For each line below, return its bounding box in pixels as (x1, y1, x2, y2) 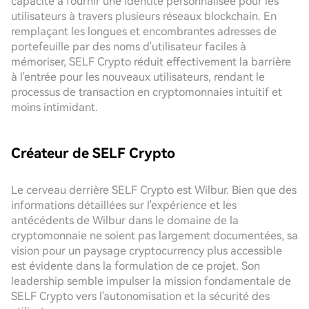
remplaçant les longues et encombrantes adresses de (11, 25, 277, 38)
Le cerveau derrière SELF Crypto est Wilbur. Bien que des (11, 183, 297, 197)
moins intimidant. (11, 101, 98, 114)
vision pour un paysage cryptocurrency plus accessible (11, 244, 282, 257)
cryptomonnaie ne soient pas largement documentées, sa (11, 229, 298, 242)
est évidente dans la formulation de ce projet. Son (11, 259, 260, 272)
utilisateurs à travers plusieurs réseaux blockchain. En (11, 10, 277, 23)
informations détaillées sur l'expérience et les (11, 199, 237, 212)
